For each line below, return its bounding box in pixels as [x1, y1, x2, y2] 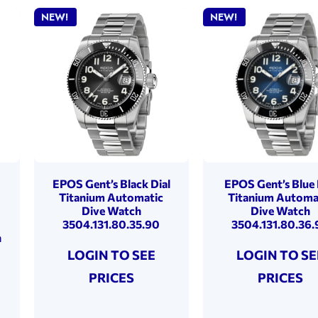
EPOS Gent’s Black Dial [52, 176, 170, 190]
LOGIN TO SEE [67, 246, 155, 263]
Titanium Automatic [59, 190, 164, 204]
